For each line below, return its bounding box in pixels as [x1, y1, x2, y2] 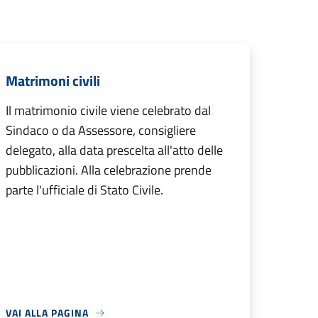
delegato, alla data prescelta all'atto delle [6, 141, 223, 160]
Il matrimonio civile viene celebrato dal [6, 101, 211, 120]
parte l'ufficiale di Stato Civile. [6, 180, 163, 199]
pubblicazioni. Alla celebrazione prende [6, 160, 212, 180]
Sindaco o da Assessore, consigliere [6, 121, 196, 140]
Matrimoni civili [6, 70, 100, 92]
